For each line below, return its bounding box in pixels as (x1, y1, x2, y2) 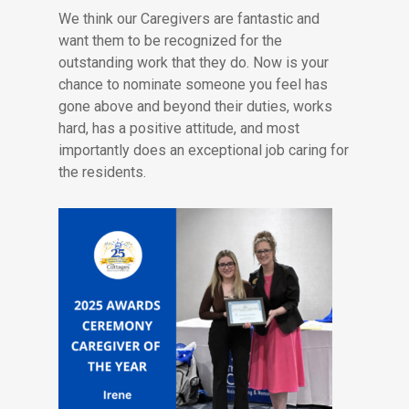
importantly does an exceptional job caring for (58, 141, 350, 159)
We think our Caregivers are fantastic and (58, 9, 320, 27)
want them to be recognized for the (58, 31, 283, 49)
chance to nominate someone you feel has (58, 75, 329, 93)
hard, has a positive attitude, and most (58, 119, 300, 137)
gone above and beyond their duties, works (58, 97, 333, 115)
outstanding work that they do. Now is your (58, 53, 330, 71)
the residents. (58, 163, 147, 181)
